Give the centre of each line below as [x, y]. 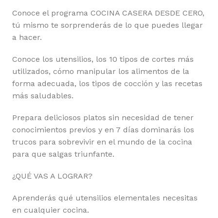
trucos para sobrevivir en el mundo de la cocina [102, 142]
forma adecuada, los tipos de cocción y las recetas [107, 83]
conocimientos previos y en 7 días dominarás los [103, 130]
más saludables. [43, 96]
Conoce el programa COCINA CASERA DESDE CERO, [108, 13]
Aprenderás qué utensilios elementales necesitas [105, 198]
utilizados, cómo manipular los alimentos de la [101, 71]
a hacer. [27, 37]
